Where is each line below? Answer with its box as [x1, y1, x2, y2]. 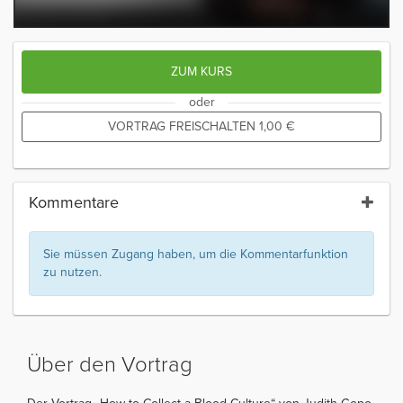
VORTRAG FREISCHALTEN [108, 118, 259, 134]
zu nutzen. [43, 264, 102, 280]
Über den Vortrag [27, 351, 193, 378]
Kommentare [29, 192, 119, 212]
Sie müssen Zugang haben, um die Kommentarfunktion [43, 246, 348, 262]
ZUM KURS [171, 63, 232, 79]
